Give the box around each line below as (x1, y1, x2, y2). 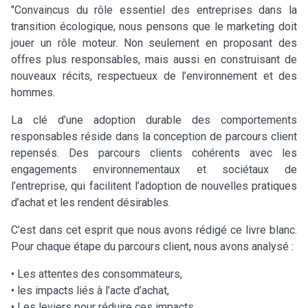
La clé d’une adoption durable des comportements (11, 113, 297, 126)
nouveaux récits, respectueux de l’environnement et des (11, 69, 297, 82)
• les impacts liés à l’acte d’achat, (11, 283, 169, 297)
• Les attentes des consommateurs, (11, 267, 182, 280)
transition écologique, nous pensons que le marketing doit (11, 19, 297, 33)
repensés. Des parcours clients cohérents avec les (11, 146, 297, 159)
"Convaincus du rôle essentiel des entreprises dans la (11, 3, 297, 16)
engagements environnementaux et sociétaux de (11, 162, 297, 176)
